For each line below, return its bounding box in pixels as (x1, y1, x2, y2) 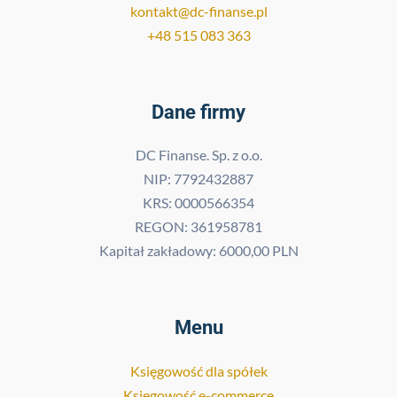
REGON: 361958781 (135, 218, 262, 236)
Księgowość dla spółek (129, 362, 268, 379)
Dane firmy (152, 100, 245, 123)
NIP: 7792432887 (144, 170, 253, 188)
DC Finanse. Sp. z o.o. (135, 146, 262, 164)
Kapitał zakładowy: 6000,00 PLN (98, 242, 299, 260)
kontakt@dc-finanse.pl (129, 3, 268, 20)
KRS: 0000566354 (143, 194, 254, 212)
